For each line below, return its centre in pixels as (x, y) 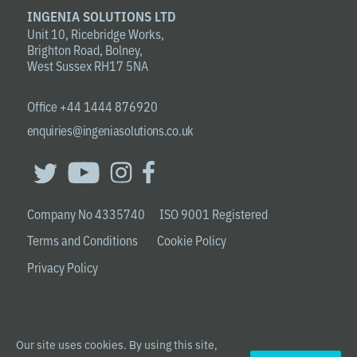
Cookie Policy (191, 240)
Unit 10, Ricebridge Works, (95, 33)
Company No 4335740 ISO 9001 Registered (147, 213)
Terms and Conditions (82, 240)
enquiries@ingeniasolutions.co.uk (110, 129)
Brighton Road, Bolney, (84, 49)
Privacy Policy (62, 267)
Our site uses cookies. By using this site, (117, 344)
